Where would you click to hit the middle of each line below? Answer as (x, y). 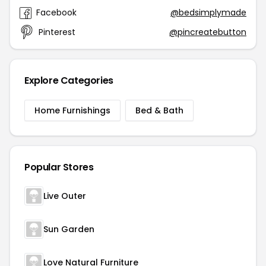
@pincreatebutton (208, 32)
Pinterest (57, 32)
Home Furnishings (72, 110)
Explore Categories (69, 80)
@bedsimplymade (208, 12)
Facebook (56, 12)
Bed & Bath (159, 110)
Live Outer (65, 196)
